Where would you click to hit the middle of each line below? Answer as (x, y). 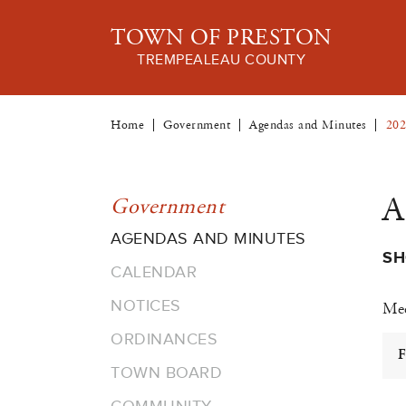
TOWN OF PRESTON (222, 38)
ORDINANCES (164, 339)
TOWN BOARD (166, 372)
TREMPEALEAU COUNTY (222, 60)
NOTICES (146, 305)
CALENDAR (154, 272)
